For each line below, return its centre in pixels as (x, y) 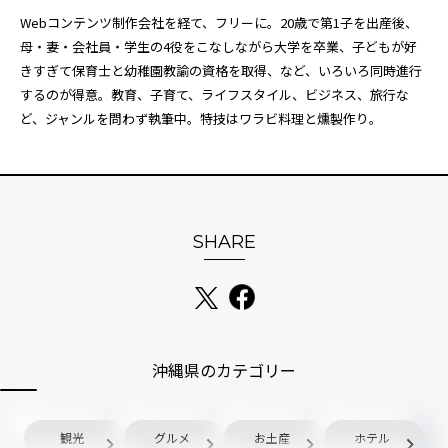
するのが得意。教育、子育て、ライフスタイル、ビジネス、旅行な (214, 94)
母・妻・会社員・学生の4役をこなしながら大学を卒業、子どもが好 (218, 46)
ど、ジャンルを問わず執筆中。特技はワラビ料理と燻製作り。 (201, 118)
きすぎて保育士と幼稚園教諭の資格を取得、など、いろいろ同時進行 (221, 70)
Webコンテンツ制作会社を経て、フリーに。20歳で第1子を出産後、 (219, 22)
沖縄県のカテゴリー (224, 370)
